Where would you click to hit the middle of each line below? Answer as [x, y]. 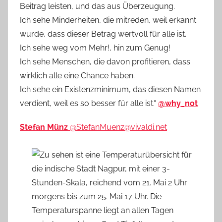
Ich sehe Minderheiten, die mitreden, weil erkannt [108, 20]
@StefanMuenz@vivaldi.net [118, 127]
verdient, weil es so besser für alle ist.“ [89, 104]
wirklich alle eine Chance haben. [77, 76]
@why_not [178, 104]
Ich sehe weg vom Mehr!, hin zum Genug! [95, 48]
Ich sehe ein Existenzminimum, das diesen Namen [110, 90]
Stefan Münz [44, 127]
